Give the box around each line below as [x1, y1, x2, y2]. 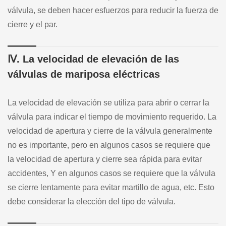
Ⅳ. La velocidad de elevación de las [8, 53, 179, 65]
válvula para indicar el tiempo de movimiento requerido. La [8, 112, 216, 121]
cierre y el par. [8, 20, 58, 29]
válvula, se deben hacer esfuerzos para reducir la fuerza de [8, 6, 218, 15]
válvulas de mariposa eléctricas [8, 68, 160, 80]
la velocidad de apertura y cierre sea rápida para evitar [8, 154, 202, 163]
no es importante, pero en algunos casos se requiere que [8, 140, 210, 149]
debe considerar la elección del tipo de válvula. [8, 197, 176, 206]
